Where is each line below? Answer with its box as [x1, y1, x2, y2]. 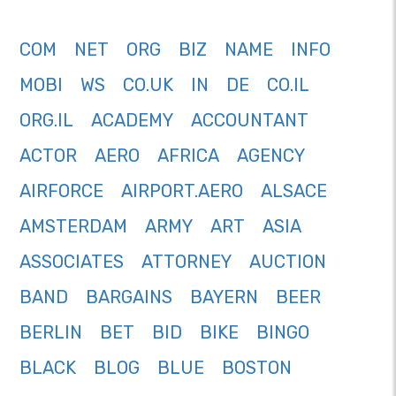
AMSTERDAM [19, 216, 127, 238]
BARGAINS [86, 286, 172, 308]
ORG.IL [19, 110, 73, 132]
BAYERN [190, 286, 258, 308]
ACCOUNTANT [191, 110, 308, 132]
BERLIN [19, 322, 82, 344]
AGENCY [237, 145, 305, 167]
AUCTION [249, 251, 326, 273]
